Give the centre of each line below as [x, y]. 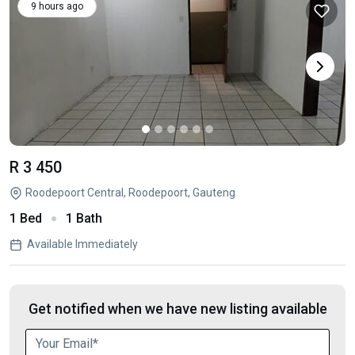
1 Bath [84, 218]
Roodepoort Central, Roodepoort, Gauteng [130, 193]
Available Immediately [82, 244]
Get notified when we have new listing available [177, 309]
